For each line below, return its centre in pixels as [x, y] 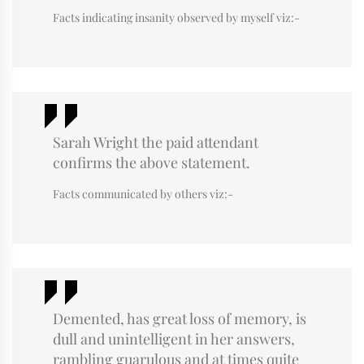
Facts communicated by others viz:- [143, 193]
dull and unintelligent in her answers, [174, 338]
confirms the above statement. [152, 162]
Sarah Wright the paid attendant [156, 142]
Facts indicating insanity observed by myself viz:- [176, 17]
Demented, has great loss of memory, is [180, 318]
